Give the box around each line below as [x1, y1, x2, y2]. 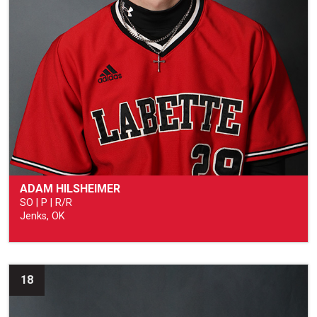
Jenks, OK [20, 210, 65, 223]
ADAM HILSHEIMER [20, 182, 120, 196]
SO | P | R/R [20, 197, 72, 209]
